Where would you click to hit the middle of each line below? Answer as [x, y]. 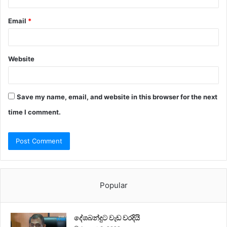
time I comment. [34, 112]
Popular [113, 185]
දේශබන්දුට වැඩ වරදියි [107, 218]
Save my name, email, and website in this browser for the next [117, 97]
